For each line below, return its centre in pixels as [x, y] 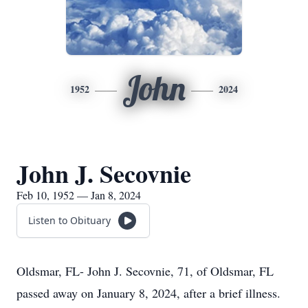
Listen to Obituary [69, 220]
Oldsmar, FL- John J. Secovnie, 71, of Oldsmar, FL [145, 271]
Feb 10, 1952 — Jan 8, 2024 [79, 195]
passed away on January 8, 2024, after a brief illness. [148, 293]
